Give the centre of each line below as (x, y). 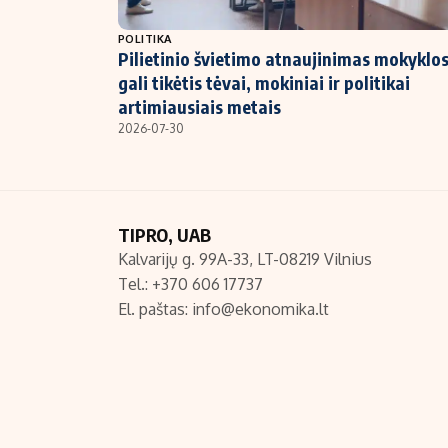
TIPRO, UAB (164, 235)
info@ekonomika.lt (260, 309)
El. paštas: (155, 309)
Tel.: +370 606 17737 (190, 284)
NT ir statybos (147, 23)
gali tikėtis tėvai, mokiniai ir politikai (264, 83)
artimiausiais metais (199, 107)
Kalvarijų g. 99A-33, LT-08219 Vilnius (245, 259)
